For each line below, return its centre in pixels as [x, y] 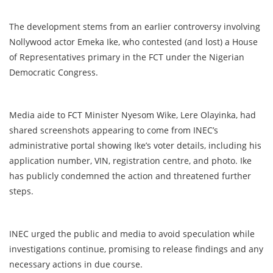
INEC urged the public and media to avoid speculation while [132, 234]
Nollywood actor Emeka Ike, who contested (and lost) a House [133, 42]
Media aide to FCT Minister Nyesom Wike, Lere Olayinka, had [133, 115]
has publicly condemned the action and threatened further [130, 176]
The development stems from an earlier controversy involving [135, 27]
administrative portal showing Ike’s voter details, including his [135, 146]
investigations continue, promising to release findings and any [136, 249]
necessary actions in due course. [76, 264]
